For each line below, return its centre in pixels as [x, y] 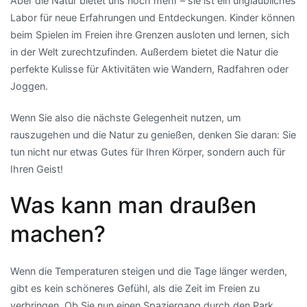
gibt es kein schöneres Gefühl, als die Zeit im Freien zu [135, 288]
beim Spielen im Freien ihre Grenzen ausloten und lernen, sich [150, 35]
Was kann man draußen [133, 205]
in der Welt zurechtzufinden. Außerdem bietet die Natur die [144, 52]
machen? [58, 234]
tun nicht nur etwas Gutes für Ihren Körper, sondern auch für [148, 151]
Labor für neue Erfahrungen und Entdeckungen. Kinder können [152, 18]
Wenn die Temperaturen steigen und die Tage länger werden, [149, 271]
